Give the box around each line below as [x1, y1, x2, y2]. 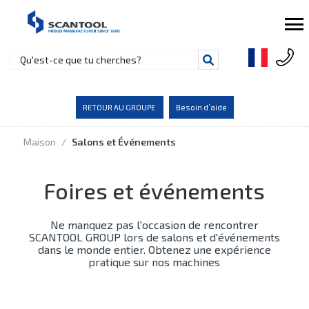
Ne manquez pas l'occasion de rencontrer [50, 218, 259, 231]
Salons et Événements [71, 136, 176, 148]
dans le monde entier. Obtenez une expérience [37, 243, 271, 256]
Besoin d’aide [175, 103, 227, 112]
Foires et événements [43, 177, 266, 203]
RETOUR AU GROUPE [82, 103, 157, 112]
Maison [23, 136, 56, 148]
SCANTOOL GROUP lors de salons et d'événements [28, 230, 280, 243]
